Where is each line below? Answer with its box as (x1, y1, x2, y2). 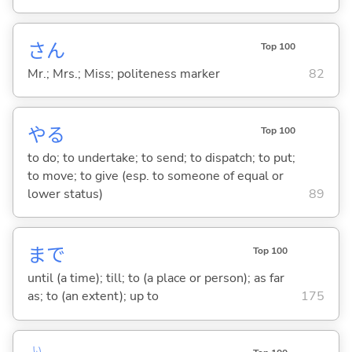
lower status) (27, 185, 103, 203)
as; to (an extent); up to (27, 288, 159, 306)
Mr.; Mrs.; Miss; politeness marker (27, 64, 220, 82)
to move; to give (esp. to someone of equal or (27, 167, 284, 185)
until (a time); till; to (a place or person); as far (27, 269, 284, 288)
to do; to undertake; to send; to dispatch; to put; (27, 148, 295, 167)
